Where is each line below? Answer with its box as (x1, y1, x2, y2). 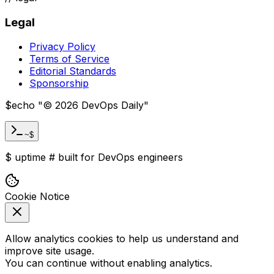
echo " (12, 99, 43, 112)
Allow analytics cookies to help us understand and (5, 232, 239, 245)
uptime (12, 151, 46, 164)
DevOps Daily (78, 99, 144, 112)
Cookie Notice (5, 190, 70, 203)
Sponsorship (29, 77, 89, 90)
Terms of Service (29, 53, 109, 65)
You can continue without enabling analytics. (5, 257, 212, 270)
